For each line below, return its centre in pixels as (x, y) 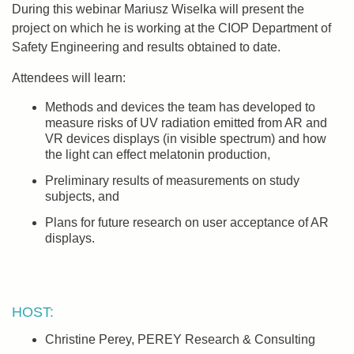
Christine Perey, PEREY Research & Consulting (180, 339)
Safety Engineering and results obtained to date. (146, 47)
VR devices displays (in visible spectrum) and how (186, 139)
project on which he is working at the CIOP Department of (171, 28)
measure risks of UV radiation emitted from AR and (186, 123)
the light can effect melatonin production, (158, 154)
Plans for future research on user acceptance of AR (187, 222)
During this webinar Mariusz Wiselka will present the (158, 9)
